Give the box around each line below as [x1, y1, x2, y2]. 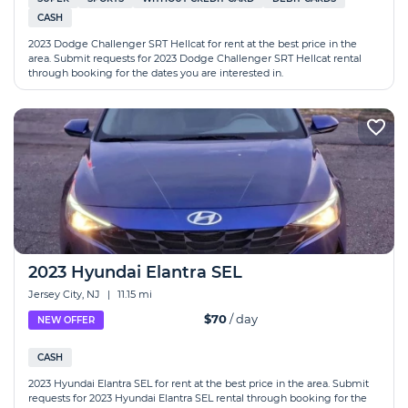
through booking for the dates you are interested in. [28, 66, 283, 79]
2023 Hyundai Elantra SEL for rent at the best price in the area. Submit [28, 377, 369, 390]
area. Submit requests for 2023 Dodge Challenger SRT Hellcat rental [28, 52, 362, 65]
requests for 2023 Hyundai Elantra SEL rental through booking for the [28, 392, 367, 404]
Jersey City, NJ [28, 288, 103, 301]
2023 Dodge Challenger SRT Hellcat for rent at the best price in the [28, 37, 357, 50]
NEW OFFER [37, 314, 95, 326]
